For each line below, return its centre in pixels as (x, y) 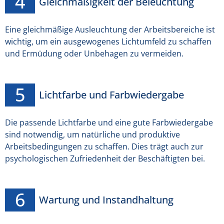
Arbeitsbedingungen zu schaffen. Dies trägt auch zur (104, 147)
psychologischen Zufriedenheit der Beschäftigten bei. (105, 159)
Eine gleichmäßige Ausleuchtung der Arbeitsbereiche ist (110, 30)
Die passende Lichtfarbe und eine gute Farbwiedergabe (109, 123)
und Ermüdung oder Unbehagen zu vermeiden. (94, 54)
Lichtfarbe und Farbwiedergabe (111, 95)
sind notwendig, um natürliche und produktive (92, 135)
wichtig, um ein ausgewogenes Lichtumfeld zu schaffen (108, 42)
